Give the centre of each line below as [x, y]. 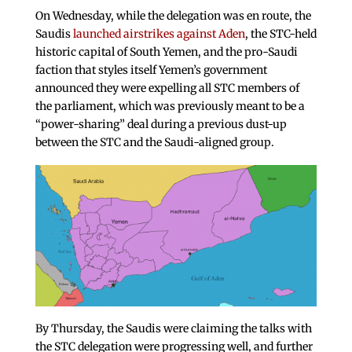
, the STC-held [280, 34]
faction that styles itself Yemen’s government [151, 70]
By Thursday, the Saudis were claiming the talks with [173, 328]
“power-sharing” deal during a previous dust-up [161, 125]
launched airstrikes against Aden [159, 34]
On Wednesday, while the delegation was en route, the [173, 16]
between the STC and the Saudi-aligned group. [154, 143]
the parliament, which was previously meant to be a [170, 106]
